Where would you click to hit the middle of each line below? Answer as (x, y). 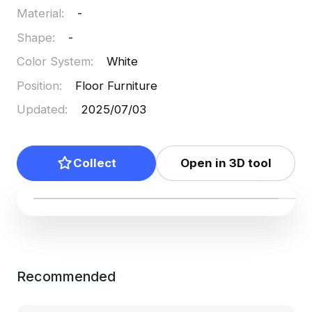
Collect (94, 163)
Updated (40, 110)
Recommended (66, 277)
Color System (53, 62)
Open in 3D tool (226, 163)
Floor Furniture (117, 85)
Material (39, 14)
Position (38, 85)
